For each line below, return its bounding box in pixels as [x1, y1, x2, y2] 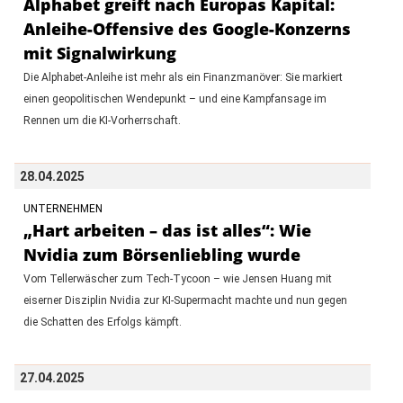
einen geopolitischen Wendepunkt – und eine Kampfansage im [22, 92, 327, 105]
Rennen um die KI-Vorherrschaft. [22, 113, 181, 127]
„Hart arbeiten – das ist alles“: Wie [22, 219, 311, 241]
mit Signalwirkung [22, 41, 176, 64]
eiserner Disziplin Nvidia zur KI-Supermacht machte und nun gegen [22, 293, 347, 307]
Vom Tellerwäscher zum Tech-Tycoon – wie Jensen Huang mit [22, 272, 332, 285]
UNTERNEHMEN [22, 201, 103, 215]
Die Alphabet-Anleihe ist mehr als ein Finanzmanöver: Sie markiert [22, 70, 343, 84]
